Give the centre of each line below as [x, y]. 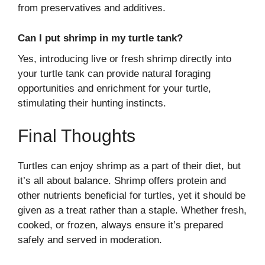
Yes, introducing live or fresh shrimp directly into [125, 59]
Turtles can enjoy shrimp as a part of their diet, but [129, 166]
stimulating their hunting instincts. [92, 103]
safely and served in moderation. [90, 240]
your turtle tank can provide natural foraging [114, 73]
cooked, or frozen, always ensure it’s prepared [120, 225]
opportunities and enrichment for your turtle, [114, 88]
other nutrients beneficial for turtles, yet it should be [132, 196]
